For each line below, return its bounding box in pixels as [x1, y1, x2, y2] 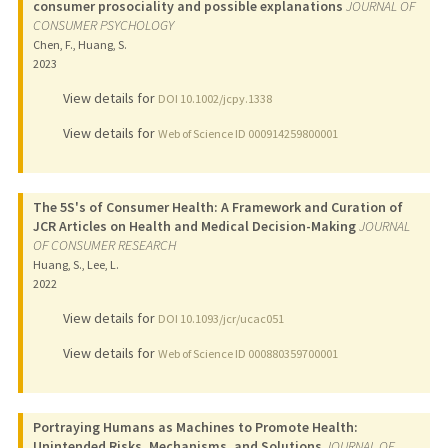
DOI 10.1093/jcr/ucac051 [157, 310, 284, 326]
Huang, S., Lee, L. [32, 256, 119, 272]
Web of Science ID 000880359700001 [157, 345, 338, 361]
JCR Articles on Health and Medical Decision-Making [32, 216, 356, 235]
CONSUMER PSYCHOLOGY [32, 15, 174, 34]
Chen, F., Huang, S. [32, 36, 127, 52]
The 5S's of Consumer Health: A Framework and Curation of [32, 197, 403, 216]
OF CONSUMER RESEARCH [32, 235, 176, 254]
